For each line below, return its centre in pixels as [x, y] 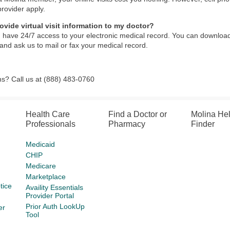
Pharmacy [127, 124]
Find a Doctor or [138, 114]
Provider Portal [50, 196]
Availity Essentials [55, 187]
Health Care [48, 114]
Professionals [51, 124]
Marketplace [46, 177]
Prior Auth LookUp [55, 206]
